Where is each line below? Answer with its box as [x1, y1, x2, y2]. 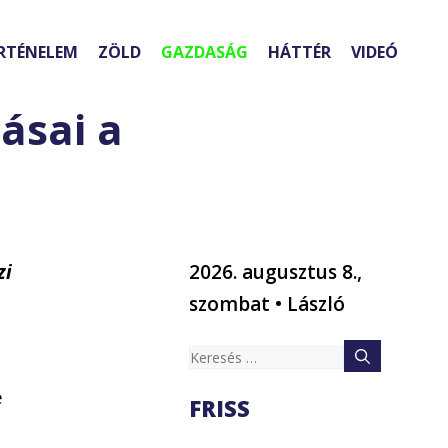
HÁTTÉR [268, 41, 331, 64]
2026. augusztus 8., [189, 259, 363, 286]
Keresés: [188, 342, 264, 369]
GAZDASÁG [161, 41, 248, 64]
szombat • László [189, 291, 346, 318]
